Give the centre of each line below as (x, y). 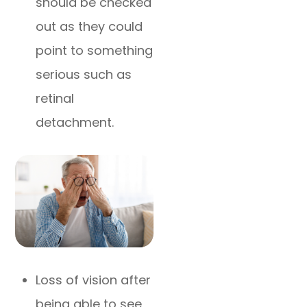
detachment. (75, 123)
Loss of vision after (94, 280)
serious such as (84, 75)
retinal (55, 99)
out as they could (89, 27)
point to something (95, 51)
